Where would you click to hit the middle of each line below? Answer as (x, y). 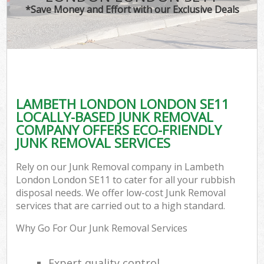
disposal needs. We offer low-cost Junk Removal (121, 193)
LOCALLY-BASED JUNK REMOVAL (115, 117)
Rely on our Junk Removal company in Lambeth (120, 167)
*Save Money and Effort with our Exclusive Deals (132, 9)
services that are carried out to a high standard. (121, 206)
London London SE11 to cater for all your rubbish (126, 180)
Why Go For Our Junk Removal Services (102, 228)
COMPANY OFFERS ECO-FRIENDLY (119, 130)
